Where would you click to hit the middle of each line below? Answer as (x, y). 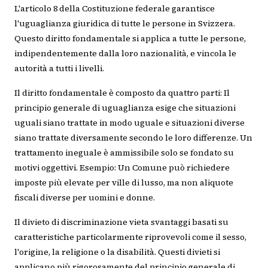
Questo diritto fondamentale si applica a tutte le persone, (130, 38)
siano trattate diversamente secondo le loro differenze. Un (133, 138)
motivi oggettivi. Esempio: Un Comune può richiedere (122, 167)
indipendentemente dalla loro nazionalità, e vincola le (125, 53)
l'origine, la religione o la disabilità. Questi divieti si (117, 252)
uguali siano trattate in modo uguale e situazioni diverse (130, 123)
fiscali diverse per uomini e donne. (85, 197)
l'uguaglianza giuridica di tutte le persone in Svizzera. (125, 23)
